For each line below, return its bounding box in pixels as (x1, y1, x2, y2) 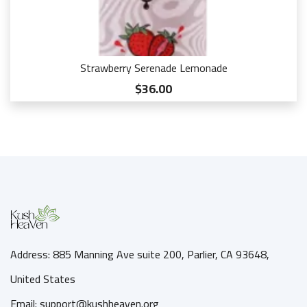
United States (10, 269, 75, 289)
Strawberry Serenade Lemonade (79, 58, 228, 78)
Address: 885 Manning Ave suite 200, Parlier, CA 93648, (10, 244, 269, 265)
